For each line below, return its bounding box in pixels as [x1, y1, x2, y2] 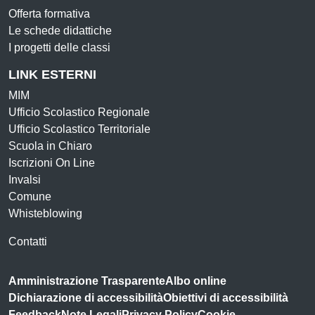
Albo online [165, 275, 226, 287]
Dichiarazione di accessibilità [8, 292, 163, 304]
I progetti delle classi [8, 41, 110, 53]
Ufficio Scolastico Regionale [8, 106, 150, 118]
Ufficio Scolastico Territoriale [8, 123, 150, 135]
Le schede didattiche [8, 25, 112, 37]
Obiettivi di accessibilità [163, 292, 288, 304]
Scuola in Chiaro [8, 140, 92, 152]
